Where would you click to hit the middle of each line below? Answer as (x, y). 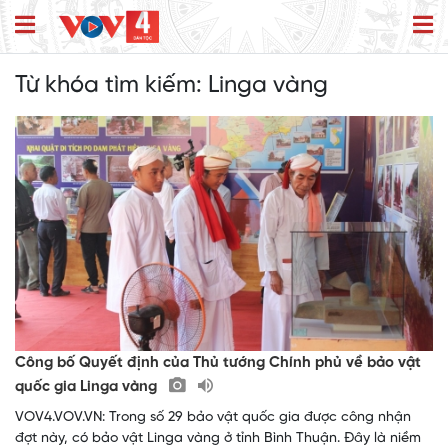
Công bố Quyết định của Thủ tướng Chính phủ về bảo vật (218, 363)
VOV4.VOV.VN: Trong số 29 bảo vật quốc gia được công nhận (213, 418)
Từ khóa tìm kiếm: (111, 86)
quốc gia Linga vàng (88, 387)
